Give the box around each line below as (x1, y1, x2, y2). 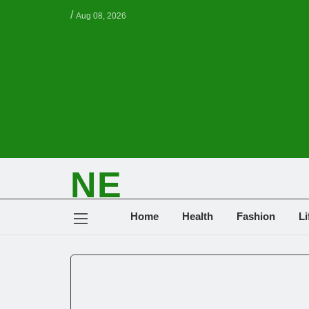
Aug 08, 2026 (76, 11, 126, 21)
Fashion (237, 210, 275, 223)
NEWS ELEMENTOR (70, 203, 177, 216)
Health (182, 210, 213, 223)
